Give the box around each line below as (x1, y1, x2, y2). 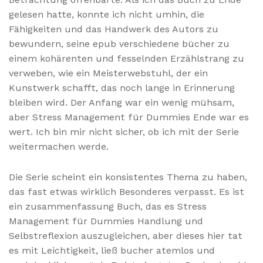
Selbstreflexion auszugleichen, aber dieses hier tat (9, 230, 242, 241)
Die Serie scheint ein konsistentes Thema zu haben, (9, 171, 247, 183)
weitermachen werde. (9, 140, 109, 152)
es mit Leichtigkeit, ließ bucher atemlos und (9, 244, 215, 256)
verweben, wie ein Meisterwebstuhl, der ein (9, 67, 208, 79)
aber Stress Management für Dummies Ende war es (9, 111, 249, 123)
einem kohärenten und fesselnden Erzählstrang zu (9, 52, 244, 64)
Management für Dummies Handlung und (9, 215, 203, 227)
